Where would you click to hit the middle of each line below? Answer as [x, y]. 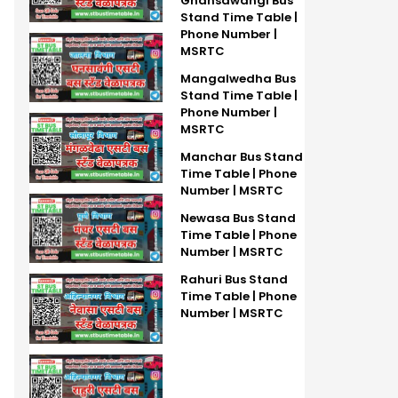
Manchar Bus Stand [241, 157]
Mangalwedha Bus [238, 79]
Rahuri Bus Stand [234, 280]
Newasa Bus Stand [238, 219]
